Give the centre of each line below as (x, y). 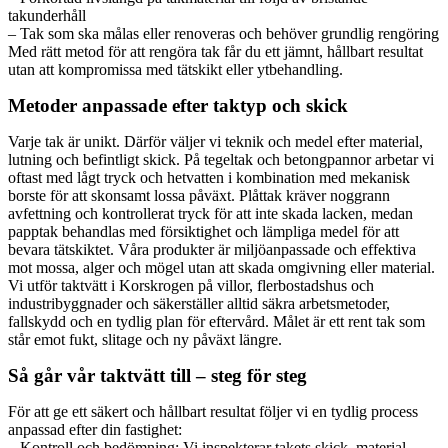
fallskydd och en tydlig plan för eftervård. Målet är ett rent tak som (216, 321)
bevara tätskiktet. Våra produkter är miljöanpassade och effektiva (212, 249)
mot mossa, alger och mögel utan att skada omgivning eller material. (221, 267)
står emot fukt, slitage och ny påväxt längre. (145, 339)
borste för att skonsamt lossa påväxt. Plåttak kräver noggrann (199, 195)
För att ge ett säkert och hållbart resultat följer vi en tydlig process (213, 411)
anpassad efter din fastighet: (95, 429)
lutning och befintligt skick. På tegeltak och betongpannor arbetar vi (221, 159)
